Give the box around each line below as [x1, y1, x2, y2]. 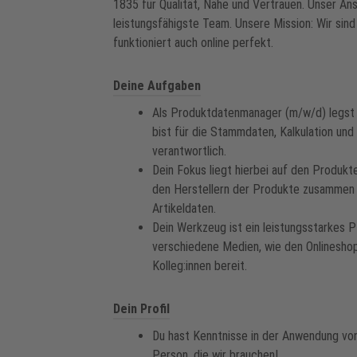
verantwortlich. [152, 143, 226, 159]
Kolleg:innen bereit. [152, 258, 247, 273]
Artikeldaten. [152, 201, 216, 216]
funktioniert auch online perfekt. [113, 35, 273, 50]
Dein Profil [113, 301, 170, 316]
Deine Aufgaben [113, 78, 201, 93]
